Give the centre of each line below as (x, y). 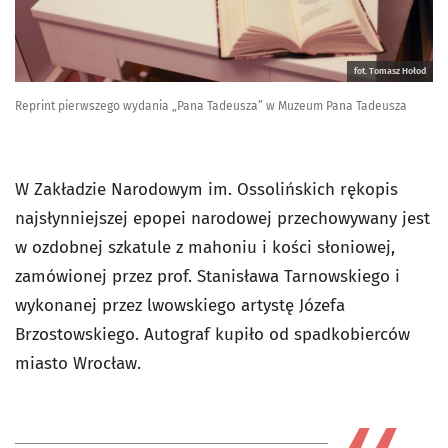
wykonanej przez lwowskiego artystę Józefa (180, 306)
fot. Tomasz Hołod (390, 71)
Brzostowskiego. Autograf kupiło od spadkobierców (212, 335)
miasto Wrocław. (78, 364)
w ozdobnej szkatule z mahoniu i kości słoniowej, (205, 248)
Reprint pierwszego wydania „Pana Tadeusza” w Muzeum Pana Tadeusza (211, 106)
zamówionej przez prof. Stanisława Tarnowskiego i (207, 277)
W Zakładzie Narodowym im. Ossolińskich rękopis (206, 190)
